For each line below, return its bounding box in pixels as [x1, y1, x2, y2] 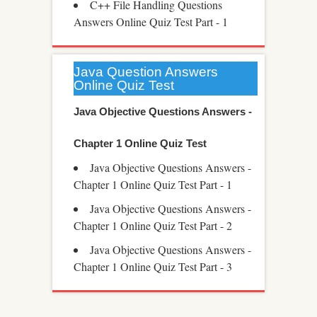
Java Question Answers [74, 64, 218, 79]
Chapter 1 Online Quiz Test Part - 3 [74, 259, 232, 274]
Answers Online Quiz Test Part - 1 [74, 14, 228, 29]
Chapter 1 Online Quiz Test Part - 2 [74, 218, 232, 233]
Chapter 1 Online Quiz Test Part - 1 [74, 177, 232, 192]
